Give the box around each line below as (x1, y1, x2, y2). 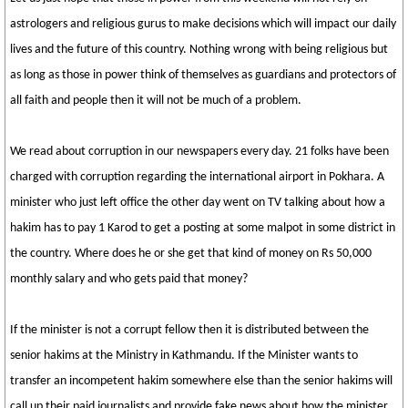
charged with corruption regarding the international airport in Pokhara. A (10, 170, 384, 184)
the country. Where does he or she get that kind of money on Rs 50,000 (10, 247, 372, 260)
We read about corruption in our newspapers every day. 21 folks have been (10, 145, 389, 158)
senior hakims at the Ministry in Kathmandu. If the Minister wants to (10, 349, 358, 362)
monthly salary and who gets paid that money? (10, 272, 248, 286)
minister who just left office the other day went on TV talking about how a (10, 196, 385, 209)
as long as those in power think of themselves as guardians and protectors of (10, 68, 396, 82)
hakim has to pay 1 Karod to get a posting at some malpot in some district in (10, 221, 395, 235)
